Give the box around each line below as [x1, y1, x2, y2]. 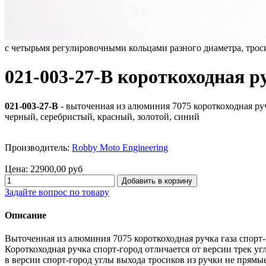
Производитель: [5, 142, 72, 153]
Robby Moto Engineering [72, 142, 168, 153]
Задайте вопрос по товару [5, 186, 109, 197]
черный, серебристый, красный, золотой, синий [5, 111, 199, 122]
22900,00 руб [30, 163, 83, 174]
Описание [5, 210, 46, 221]
